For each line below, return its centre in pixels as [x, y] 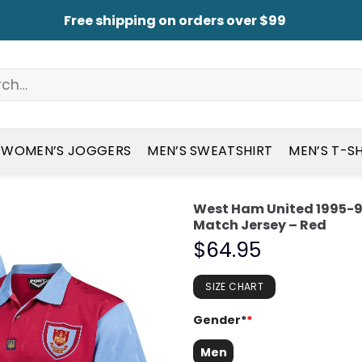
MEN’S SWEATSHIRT [210, 150]
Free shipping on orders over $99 [175, 20]
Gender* [220, 320]
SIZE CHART [234, 287]
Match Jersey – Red [260, 225]
